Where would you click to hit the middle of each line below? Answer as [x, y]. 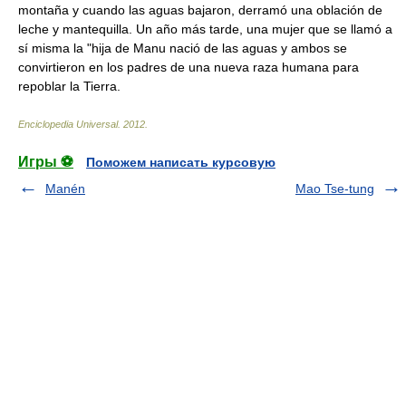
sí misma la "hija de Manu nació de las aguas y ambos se [183, 48]
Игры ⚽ [46, 162]
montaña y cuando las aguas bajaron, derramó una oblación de [200, 10]
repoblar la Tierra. [69, 86]
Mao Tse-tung [335, 188]
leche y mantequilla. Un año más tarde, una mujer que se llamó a [205, 29]
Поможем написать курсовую [181, 162]
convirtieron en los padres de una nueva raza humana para [188, 67]
